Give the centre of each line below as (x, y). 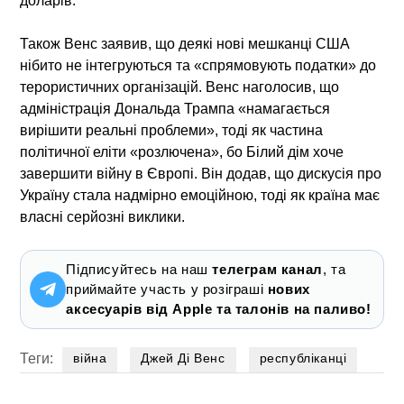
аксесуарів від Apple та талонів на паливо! (219, 308)
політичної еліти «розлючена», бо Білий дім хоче (182, 151)
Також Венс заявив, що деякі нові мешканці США (185, 43)
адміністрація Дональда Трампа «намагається (175, 108)
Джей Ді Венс (183, 358)
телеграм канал (267, 269)
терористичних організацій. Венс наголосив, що (180, 87)
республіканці (303, 358)
